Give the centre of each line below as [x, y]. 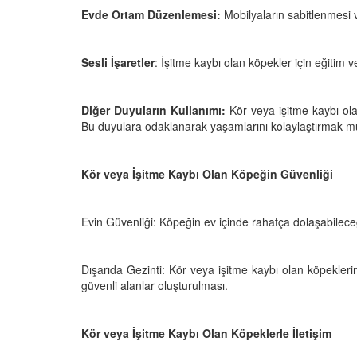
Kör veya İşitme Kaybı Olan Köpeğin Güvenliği [207, 173]
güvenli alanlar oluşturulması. [155, 285]
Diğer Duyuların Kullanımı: [154, 110]
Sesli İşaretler [118, 62]
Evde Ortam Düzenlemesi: [153, 14]
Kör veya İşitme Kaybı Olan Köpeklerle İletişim [206, 333]
